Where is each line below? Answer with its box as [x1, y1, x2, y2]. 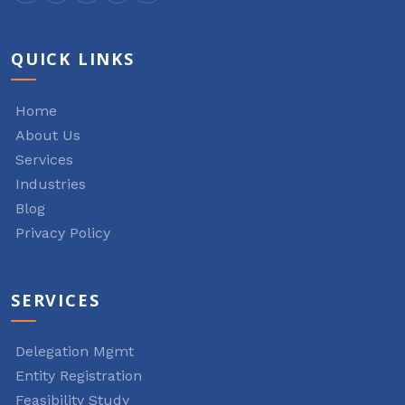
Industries [15, 174, 86, 193]
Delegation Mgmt [15, 343, 134, 361]
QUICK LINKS [11, 48, 135, 71]
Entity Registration [15, 367, 142, 385]
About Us [15, 126, 80, 144]
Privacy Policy [15, 223, 110, 241]
